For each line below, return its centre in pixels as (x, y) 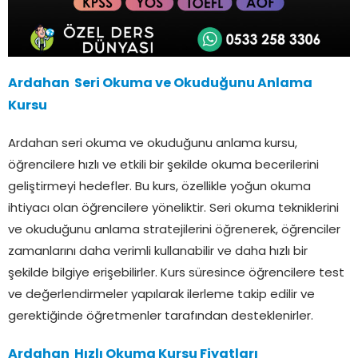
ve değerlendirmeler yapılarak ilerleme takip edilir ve (161, 295)
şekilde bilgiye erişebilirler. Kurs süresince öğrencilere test (176, 273)
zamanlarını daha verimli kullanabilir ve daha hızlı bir (158, 252)
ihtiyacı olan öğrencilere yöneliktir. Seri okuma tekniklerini (173, 209)
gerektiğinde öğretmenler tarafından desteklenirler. (161, 316)
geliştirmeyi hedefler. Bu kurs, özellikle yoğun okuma (159, 187)
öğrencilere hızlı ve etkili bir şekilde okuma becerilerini (163, 165)
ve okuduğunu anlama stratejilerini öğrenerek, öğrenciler (174, 230)
